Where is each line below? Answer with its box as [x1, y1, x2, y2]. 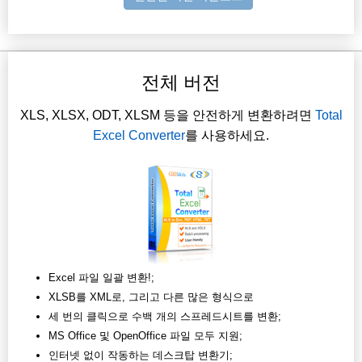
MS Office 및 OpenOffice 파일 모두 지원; [48, 330, 242, 343]
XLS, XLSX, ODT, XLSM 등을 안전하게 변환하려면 [19, 108, 315, 123]
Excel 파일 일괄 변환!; [48, 271, 154, 284]
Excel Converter [93, 128, 185, 143]
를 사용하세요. [185, 128, 269, 143]
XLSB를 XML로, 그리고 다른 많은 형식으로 [48, 291, 254, 304]
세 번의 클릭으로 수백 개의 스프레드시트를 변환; [48, 310, 281, 323]
